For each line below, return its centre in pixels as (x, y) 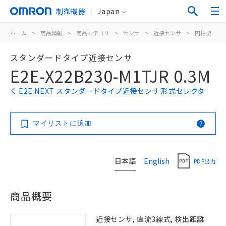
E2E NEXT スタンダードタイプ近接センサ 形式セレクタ (112, 91)
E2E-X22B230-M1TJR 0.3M (110, 76)
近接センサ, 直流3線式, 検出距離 (150, 219)
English (157, 161)
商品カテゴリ (93, 33)
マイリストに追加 (62, 123)
